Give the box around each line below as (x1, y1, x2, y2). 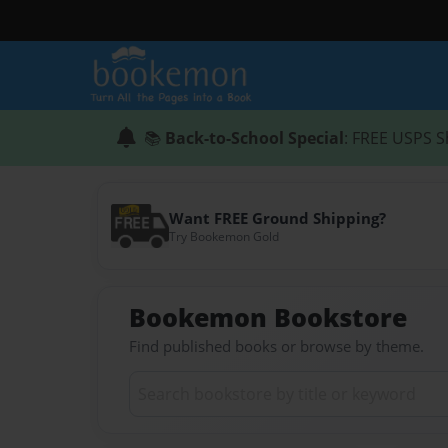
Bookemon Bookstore (129, 300, 407, 334)
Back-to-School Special (165, 127, 344, 149)
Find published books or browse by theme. (129, 336, 424, 356)
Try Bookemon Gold (168, 228, 279, 246)
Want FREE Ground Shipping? (168, 208, 386, 228)
